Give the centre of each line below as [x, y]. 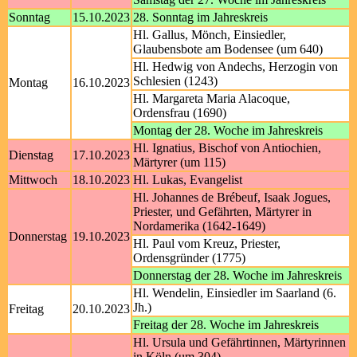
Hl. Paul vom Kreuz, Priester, [207, 243]
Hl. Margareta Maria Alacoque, [212, 98]
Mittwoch [33, 180]
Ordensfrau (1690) [180, 113]
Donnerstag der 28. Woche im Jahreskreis [237, 275]
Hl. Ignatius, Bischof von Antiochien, [227, 148]
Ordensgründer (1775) [189, 258]
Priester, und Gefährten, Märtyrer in [222, 212]
